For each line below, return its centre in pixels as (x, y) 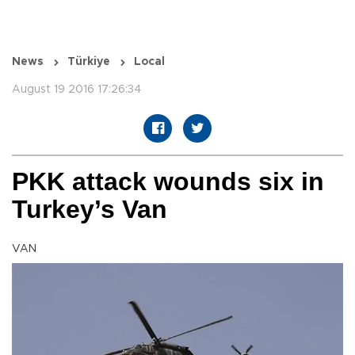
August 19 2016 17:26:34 (76, 90)
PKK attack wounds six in (168, 182)
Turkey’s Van (90, 210)
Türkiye (89, 62)
